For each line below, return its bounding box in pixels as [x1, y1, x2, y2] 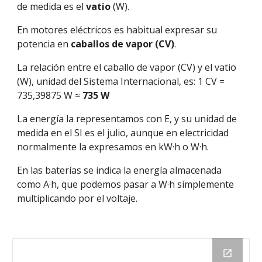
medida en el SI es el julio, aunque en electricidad [17, 126, 229, 139]
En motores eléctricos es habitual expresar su [17, 23, 218, 36]
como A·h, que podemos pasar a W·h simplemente [17, 178, 235, 191]
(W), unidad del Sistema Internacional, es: [17, 75, 196, 88]
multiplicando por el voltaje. [17, 192, 140, 205]
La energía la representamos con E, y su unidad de [17, 112, 237, 125]
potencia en [17, 37, 71, 50]
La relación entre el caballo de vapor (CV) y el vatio [17, 61, 237, 74]
